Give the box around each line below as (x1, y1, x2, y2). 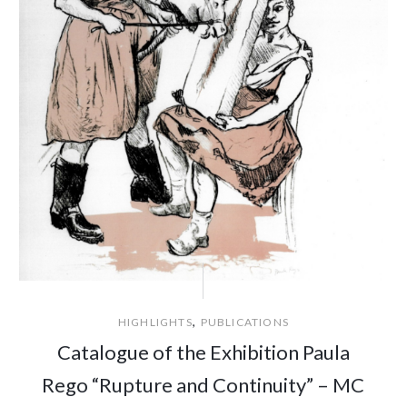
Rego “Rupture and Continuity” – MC (42, 372, 365, 398)
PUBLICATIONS (200, 315, 290, 330)
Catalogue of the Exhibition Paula (56, 340, 350, 365)
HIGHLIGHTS (117, 315, 193, 330)
